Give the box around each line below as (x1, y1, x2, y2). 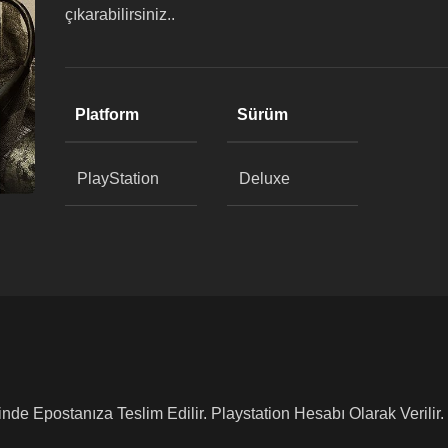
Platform (75, 105, 139, 123)
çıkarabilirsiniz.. (65, 6, 175, 23)
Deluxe (238, 169, 290, 187)
